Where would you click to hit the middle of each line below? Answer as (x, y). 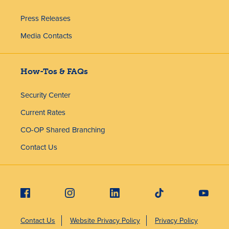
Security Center (45, 95)
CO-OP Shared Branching (63, 130)
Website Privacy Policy (105, 221)
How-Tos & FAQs (54, 72)
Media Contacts (46, 36)
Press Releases (45, 19)
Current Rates (43, 113)
